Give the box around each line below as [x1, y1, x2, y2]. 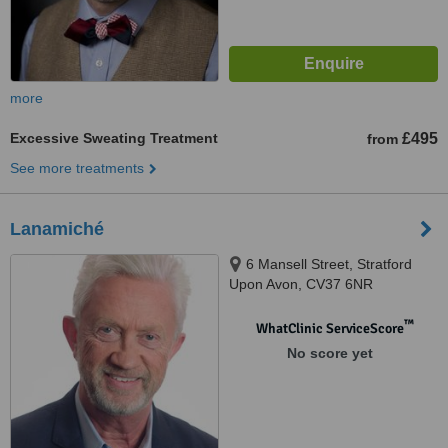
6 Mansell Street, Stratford [246, 256, 412, 272]
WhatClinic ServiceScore [255, 320, 404, 337]
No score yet [286, 345, 373, 361]
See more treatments [10, 160, 144, 176]
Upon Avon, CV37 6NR [229, 276, 373, 292]
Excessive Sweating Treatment [10, 130, 218, 146]
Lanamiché [10, 219, 104, 239]
